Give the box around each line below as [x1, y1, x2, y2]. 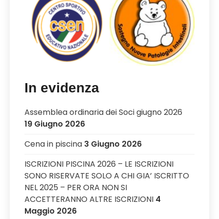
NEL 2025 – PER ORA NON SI [24, 182, 127, 193]
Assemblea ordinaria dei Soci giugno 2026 [24, 107, 182, 118]
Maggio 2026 [24, 205, 77, 217]
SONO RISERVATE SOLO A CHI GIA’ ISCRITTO [24, 170, 189, 181]
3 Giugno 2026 [84, 138, 142, 150]
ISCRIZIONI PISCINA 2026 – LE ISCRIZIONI [24, 158, 174, 170]
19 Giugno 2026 [24, 118, 85, 130]
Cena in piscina [24, 138, 82, 150]
